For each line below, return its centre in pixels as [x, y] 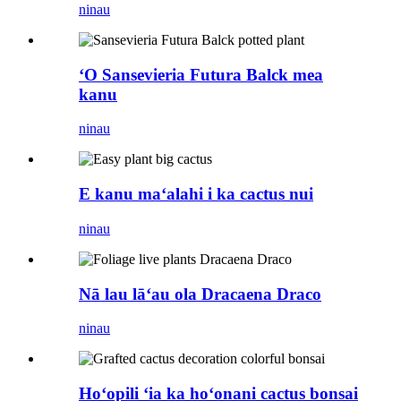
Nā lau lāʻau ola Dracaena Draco [200, 294]
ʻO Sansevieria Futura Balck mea [201, 74]
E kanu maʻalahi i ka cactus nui [196, 194]
